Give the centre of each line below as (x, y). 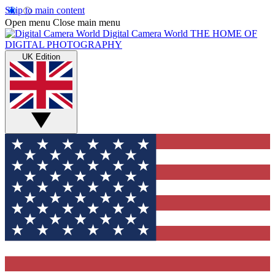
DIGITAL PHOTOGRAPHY (64, 45)
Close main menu (87, 22)
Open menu (28, 22)
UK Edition (41, 57)
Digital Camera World (145, 33)
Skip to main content (45, 10)
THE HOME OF (224, 33)
